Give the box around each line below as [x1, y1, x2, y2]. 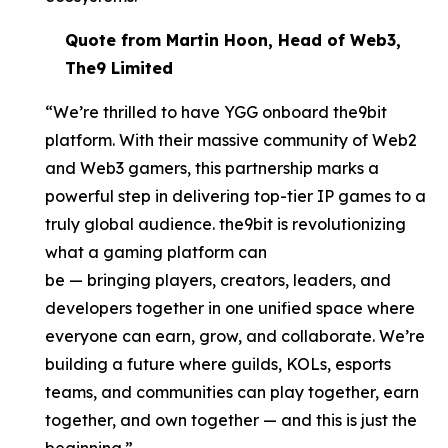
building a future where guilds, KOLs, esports [45, 353, 392, 374]
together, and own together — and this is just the [45, 409, 418, 430]
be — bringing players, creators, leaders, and [45, 269, 392, 290]
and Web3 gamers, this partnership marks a [45, 157, 380, 178]
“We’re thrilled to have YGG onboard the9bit [45, 101, 388, 122]
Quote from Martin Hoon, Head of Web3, [64, 29, 401, 50]
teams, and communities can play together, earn [45, 381, 420, 402]
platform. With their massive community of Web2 [45, 129, 418, 150]
